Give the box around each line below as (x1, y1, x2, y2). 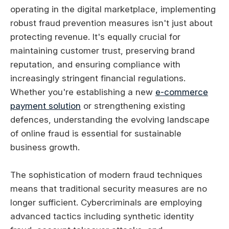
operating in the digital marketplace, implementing (10, 4, 216, 14)
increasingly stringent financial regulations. (10, 73, 186, 83)
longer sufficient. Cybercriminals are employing (10, 197, 202, 208)
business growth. (10, 142, 80, 152)
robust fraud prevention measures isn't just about (10, 17, 213, 28)
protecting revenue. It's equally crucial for (10, 31, 180, 42)
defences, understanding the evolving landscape (10, 114, 210, 125)
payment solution (10, 100, 81, 111)
